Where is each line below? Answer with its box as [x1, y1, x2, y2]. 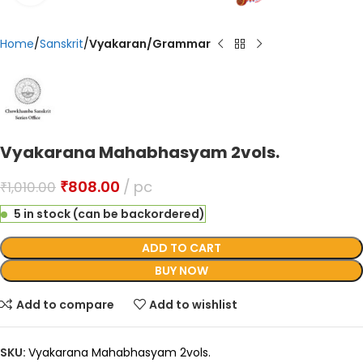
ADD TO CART [142, 240, 221, 256]
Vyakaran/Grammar [89, 36, 211, 52]
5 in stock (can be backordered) [14, 206, 205, 222]
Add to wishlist [149, 296, 238, 313]
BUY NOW [155, 263, 208, 279]
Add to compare [15, 296, 114, 313]
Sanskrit [40, 36, 83, 52]
